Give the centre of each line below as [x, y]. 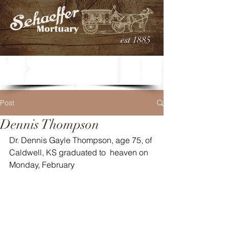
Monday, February [42, 165]
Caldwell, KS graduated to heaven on [80, 152]
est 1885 [136, 40]
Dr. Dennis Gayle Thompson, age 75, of [82, 140]
